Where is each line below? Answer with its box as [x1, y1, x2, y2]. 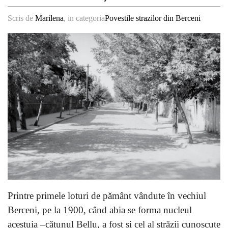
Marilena [35, 14, 64, 23]
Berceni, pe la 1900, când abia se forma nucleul [8, 205, 192, 216]
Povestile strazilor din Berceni [105, 14, 201, 23]
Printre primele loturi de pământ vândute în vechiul [8, 190, 206, 202]
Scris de [8, 14, 35, 23]
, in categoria [64, 14, 105, 23]
